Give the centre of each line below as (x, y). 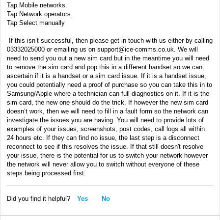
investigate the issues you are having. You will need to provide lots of (105, 120)
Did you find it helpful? (39, 198)
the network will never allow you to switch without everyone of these (103, 164)
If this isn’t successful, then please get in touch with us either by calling (110, 40)
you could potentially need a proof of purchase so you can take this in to (110, 84)
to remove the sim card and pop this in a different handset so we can (105, 67)
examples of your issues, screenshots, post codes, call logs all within (106, 129)
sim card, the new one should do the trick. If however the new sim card (108, 102)
